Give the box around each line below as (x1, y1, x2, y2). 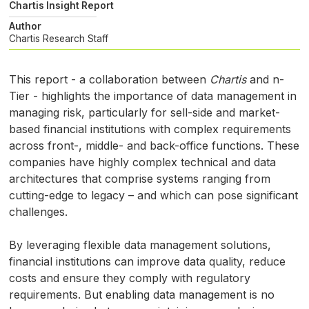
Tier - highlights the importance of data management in (8, 88, 297, 103)
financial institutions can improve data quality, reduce (8, 254, 286, 268)
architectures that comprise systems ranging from (8, 171, 270, 186)
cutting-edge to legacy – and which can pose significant (8, 188, 298, 202)
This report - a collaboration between (8, 72, 206, 86)
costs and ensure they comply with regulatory (8, 270, 250, 285)
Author (8, 20, 41, 32)
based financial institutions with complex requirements (8, 121, 291, 136)
